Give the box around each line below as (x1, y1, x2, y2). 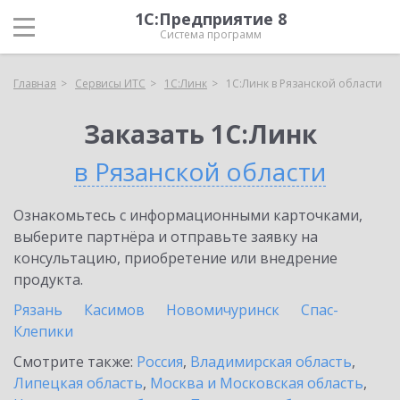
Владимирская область (190, 352, 352, 371)
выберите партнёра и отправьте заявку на (13, 227, 318, 246)
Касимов (84, 300, 145, 320)
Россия (137, 352, 183, 371)
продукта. (13, 270, 83, 289)
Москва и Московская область (150, 373, 363, 393)
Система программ (160, 27, 262, 42)
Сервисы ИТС (75, 76, 146, 91)
